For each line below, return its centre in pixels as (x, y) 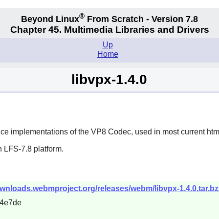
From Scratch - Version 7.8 (141, 19)
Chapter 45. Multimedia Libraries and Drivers (109, 30)
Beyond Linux (50, 19)
